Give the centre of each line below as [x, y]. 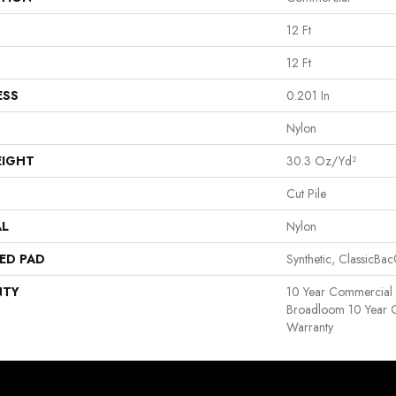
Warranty [310, 327]
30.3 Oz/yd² [321, 161]
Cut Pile [306, 194]
